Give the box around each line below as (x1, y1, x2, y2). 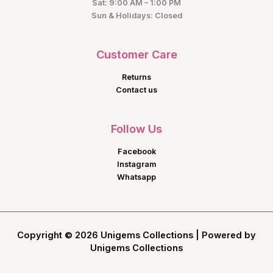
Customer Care (96, 48, 177, 62)
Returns (122, 73, 151, 82)
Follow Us (111, 122, 162, 136)
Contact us (116, 85, 157, 95)
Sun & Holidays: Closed (91, 11, 182, 21)
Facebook (117, 147, 156, 156)
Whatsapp (117, 172, 156, 182)
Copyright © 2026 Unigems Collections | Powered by (17, 230, 256, 241)
